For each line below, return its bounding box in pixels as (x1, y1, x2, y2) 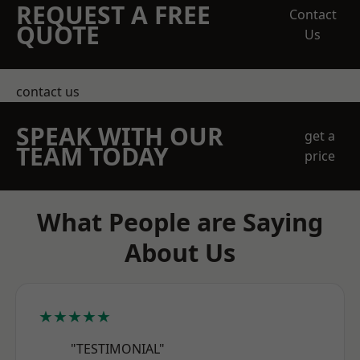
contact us (16, 83, 80, 100)
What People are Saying (37, 205, 323, 239)
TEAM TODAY (16, 140, 169, 173)
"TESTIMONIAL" (71, 340, 165, 358)
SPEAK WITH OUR (16, 120, 223, 153)
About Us (125, 235, 235, 269)
